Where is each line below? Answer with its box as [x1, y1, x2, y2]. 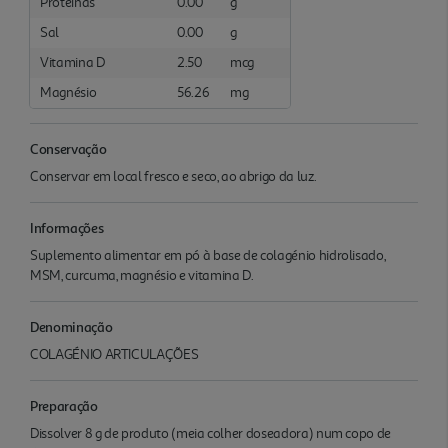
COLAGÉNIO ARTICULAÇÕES [30, 345, 199, 363]
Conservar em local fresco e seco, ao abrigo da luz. [30, 167, 317, 185]
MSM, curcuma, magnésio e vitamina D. [30, 266, 254, 284]
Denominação [30, 317, 113, 335]
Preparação [30, 396, 98, 414]
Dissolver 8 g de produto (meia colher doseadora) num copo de [30, 424, 392, 442]
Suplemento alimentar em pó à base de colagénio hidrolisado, [30, 246, 386, 264]
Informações [30, 218, 104, 236]
